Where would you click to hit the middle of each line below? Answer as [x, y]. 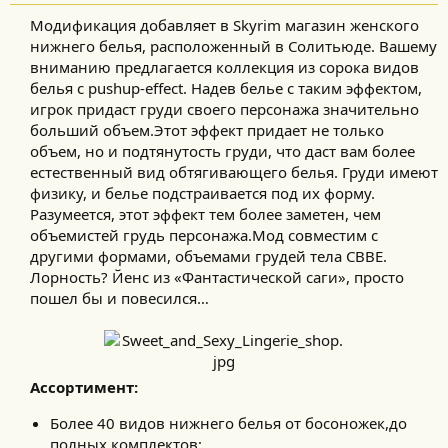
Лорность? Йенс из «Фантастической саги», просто [217, 277]
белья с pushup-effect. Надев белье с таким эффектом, [226, 88]
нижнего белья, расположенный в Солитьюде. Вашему [233, 46]
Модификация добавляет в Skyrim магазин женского [224, 25]
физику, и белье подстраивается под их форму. [202, 193]
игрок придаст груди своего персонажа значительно [224, 109]
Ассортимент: [84, 387]
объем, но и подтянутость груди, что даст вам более [222, 151]
